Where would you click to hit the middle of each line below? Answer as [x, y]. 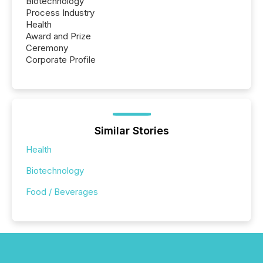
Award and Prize [58, 36]
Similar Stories [131, 130]
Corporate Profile [61, 59]
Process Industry [60, 12]
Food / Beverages [62, 191]
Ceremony [47, 48]
